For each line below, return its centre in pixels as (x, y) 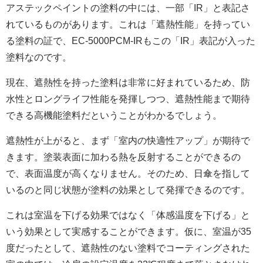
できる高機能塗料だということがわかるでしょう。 (114, 115)
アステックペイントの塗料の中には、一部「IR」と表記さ (128, 8)
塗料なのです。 (39, 57)
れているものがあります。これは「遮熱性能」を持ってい (128, 24)
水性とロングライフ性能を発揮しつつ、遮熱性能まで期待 (128, 99)
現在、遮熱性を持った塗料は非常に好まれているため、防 (128, 82)
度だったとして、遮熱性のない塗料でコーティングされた (128, 248)
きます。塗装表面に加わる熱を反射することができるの (123, 157)
